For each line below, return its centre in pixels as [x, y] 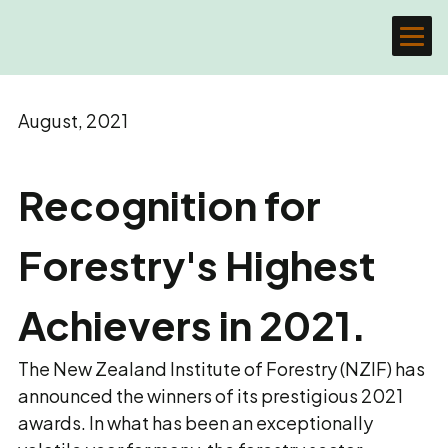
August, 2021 [73, 120]
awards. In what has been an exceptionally [195, 422]
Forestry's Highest [197, 264]
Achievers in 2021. [192, 324]
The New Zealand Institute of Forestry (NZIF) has [221, 368]
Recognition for [169, 204]
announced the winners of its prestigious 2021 [210, 395]
